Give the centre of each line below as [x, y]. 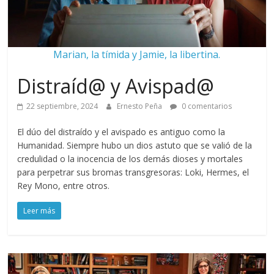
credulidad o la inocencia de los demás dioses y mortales [130, 159]
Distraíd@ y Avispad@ [116, 86]
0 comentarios [206, 106]
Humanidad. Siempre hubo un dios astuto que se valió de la [135, 145]
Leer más [39, 211]
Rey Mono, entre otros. [64, 186]
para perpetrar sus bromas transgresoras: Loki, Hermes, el [133, 172]
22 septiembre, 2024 [62, 106]
